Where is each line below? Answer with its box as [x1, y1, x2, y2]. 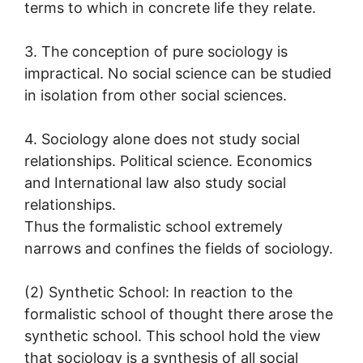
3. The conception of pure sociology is [24, 42, 288, 60]
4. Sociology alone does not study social [24, 130, 300, 147]
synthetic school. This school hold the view [24, 327, 321, 344]
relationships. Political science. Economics [24, 152, 312, 169]
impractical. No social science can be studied [24, 64, 331, 82]
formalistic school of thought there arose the [24, 305, 333, 322]
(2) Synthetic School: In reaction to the [24, 283, 293, 301]
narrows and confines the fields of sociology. [24, 239, 333, 257]
